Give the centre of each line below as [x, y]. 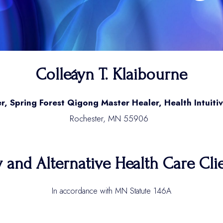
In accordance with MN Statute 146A [111, 191]
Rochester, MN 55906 [111, 118]
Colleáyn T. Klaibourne [111, 74]
